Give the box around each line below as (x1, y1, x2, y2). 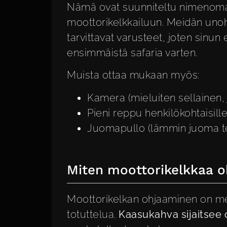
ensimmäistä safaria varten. (67, 46, 198, 59)
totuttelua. (67, 208, 119, 221)
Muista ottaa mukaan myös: (67, 69, 200, 82)
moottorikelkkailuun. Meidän (67, 16, 205, 28)
